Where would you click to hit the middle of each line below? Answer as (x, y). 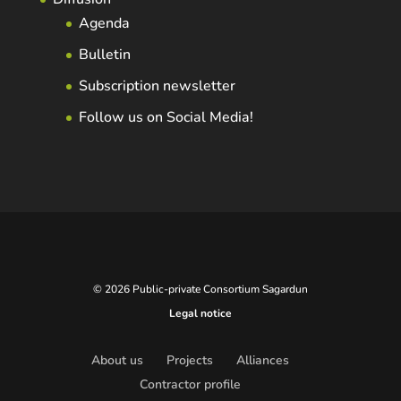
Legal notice (200, 314)
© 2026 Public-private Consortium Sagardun (200, 290)
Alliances (263, 361)
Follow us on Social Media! (166, 117)
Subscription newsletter (157, 85)
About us (118, 361)
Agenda (104, 23)
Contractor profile (191, 385)
